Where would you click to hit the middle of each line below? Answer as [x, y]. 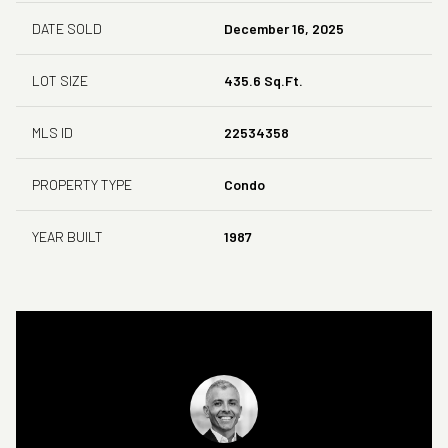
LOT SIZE [60, 80]
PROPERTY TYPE [82, 184]
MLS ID [52, 132]
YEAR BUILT [67, 236]
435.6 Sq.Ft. [263, 80]
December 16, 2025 [284, 28]
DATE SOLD [67, 28]
